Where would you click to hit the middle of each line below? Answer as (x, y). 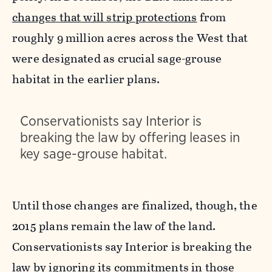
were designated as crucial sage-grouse (117, 59)
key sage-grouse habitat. (93, 153)
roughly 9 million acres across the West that (130, 38)
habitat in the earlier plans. (86, 80)
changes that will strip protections (105, 18)
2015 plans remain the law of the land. (114, 226)
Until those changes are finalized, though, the (135, 205)
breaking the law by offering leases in (130, 137)
